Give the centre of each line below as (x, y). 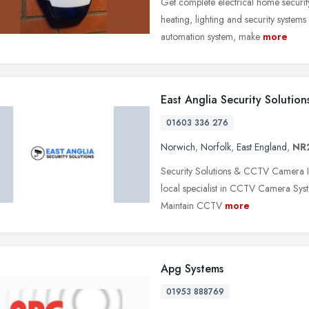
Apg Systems (192, 268)
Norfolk (216, 147)
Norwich (178, 147)
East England (262, 147)
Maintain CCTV (191, 205)
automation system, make (210, 36)
